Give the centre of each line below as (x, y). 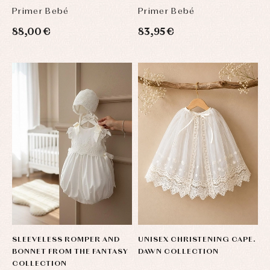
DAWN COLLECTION (178, 252)
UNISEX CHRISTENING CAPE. (197, 240)
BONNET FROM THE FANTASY (70, 252)
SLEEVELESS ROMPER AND (66, 240)
